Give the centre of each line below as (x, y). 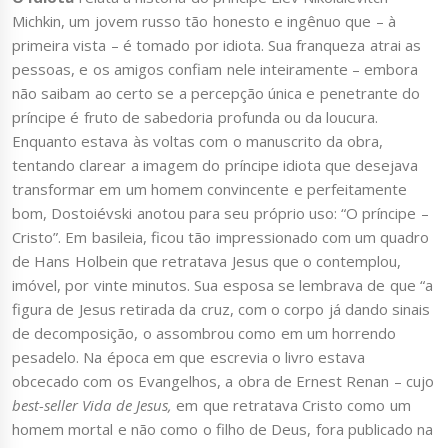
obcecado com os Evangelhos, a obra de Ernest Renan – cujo (223, 381)
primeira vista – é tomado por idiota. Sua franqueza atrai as (216, 45)
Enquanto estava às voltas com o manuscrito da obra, (198, 141)
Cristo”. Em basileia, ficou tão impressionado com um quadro (221, 237)
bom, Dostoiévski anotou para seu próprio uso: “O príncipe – (220, 213)
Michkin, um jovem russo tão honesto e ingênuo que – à (204, 21)
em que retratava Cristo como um (293, 405)
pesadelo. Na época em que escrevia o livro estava (189, 357)
